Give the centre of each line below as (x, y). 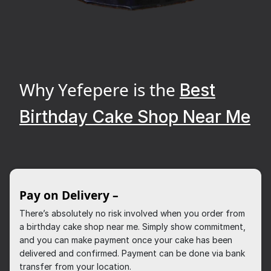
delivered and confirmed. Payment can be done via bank (132, 253)
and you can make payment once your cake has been (126, 240)
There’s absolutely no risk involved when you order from (132, 214)
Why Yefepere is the (100, 90)
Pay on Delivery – (69, 195)
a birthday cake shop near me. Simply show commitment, (132, 227)
